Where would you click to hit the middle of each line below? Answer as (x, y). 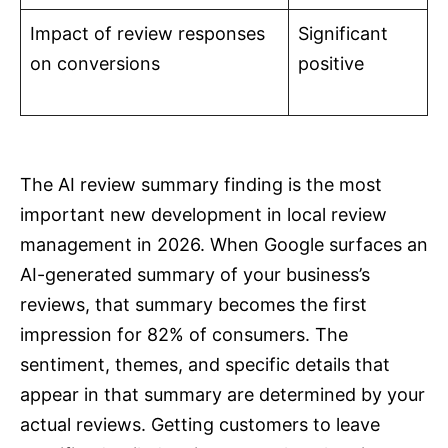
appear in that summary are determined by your (222, 395)
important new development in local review (203, 215)
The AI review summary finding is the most (201, 185)
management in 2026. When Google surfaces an (224, 245)
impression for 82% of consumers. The (184, 335)
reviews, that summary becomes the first (193, 305)
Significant (343, 34)
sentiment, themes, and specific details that (205, 365)
